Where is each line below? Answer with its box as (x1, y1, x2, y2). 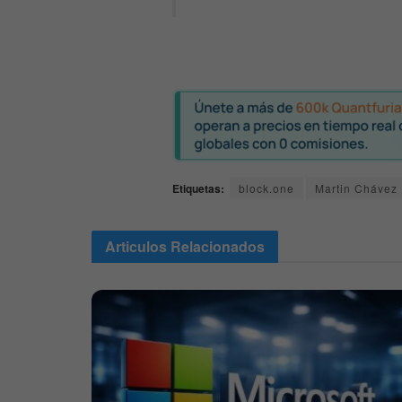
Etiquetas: (172, 179, 224, 197)
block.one (239, 179, 294, 196)
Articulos (105, 235, 170, 257)
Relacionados (170, 235, 265, 257)
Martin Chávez (315, 179, 398, 196)
